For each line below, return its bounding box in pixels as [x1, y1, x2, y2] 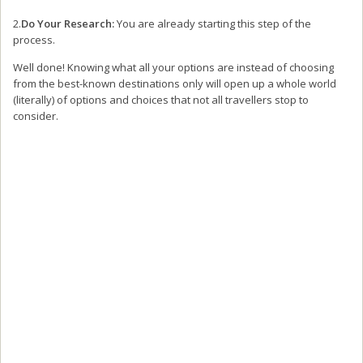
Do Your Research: [21, 15, 114, 31]
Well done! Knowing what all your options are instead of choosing [13, 59, 334, 75]
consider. [13, 108, 58, 123]
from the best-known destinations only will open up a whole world [13, 75, 336, 91]
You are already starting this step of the [114, 15, 311, 31]
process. [13, 32, 55, 47]
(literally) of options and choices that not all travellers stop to [13, 92, 309, 107]
